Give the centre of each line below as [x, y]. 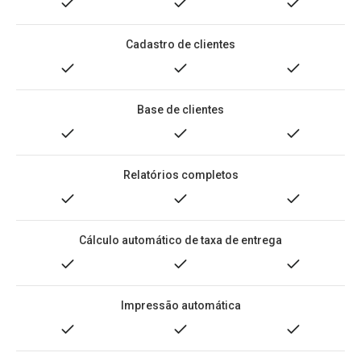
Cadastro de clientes [180, 44]
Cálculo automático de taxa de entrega [180, 240]
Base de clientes [180, 110]
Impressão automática [180, 305]
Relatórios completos [180, 175]
